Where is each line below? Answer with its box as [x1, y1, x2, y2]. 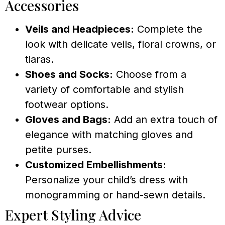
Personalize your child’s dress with [25, 173, 188, 186]
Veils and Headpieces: [25, 23, 134, 35]
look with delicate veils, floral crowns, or [25, 38, 216, 50]
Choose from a [113, 68, 186, 80]
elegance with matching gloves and [25, 128, 193, 141]
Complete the [134, 23, 202, 35]
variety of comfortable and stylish [25, 83, 184, 95]
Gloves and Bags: [25, 113, 111, 126]
